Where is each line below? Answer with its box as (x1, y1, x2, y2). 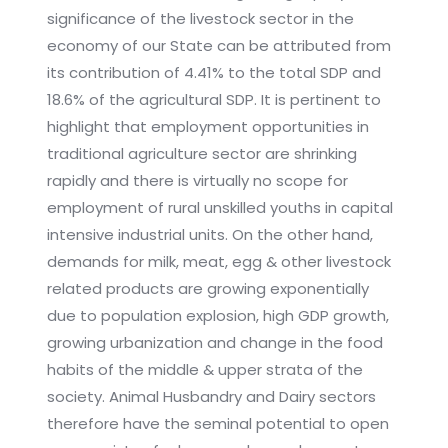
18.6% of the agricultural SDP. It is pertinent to (46, 89, 381, 111)
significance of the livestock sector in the (46, 8, 354, 30)
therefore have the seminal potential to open (46, 413, 389, 435)
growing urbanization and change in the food (46, 332, 383, 354)
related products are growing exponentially (46, 278, 369, 300)
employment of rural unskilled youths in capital (46, 197, 393, 219)
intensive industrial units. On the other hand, (46, 224, 373, 246)
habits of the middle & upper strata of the (46, 359, 363, 381)
